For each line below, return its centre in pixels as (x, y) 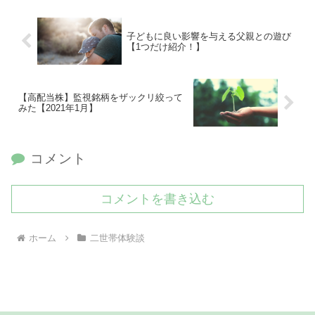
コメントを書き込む (157, 199)
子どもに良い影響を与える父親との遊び (208, 36)
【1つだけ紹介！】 (165, 46)
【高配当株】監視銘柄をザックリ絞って (101, 98)
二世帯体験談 (117, 238)
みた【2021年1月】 (58, 108)
